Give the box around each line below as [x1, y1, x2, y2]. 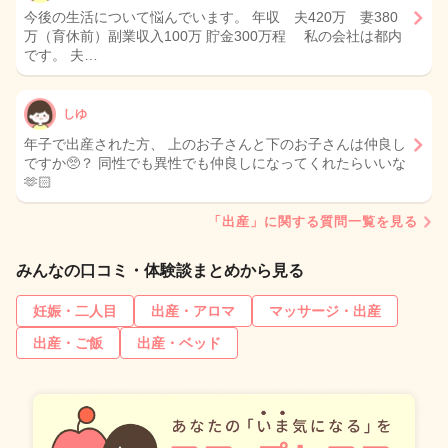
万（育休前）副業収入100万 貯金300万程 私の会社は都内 [24, 28, 402, 45]
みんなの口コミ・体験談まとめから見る [16, 262, 304, 280]
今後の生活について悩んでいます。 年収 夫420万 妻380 [24, 9, 398, 26]
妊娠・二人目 [33, 303, 117, 320]
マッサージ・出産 [269, 303, 381, 320]
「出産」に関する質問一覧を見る [208, 214, 418, 230]
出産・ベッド [137, 335, 221, 352]
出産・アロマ [151, 303, 235, 320]
